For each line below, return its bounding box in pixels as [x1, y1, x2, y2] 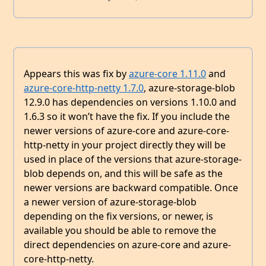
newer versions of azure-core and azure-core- [24, 124, 229, 138]
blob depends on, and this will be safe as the [24, 167, 223, 180]
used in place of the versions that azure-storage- [24, 153, 242, 166]
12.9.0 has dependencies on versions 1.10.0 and [24, 96, 236, 109]
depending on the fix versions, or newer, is [24, 210, 213, 223]
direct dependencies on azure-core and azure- [24, 238, 231, 252]
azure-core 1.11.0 [129, 67, 206, 81]
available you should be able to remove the [24, 224, 216, 237]
